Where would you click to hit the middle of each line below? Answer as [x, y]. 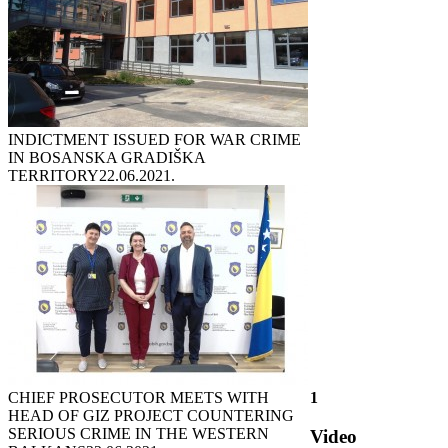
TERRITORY [53, 175]
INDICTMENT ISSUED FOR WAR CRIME [154, 139]
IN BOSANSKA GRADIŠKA [106, 157]
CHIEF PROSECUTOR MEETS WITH [138, 397]
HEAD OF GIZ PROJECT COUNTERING [151, 415]
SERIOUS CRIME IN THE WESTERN [138, 433]
